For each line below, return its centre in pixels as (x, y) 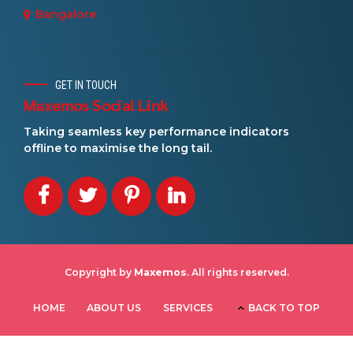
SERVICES (188, 308)
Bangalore (66, 15)
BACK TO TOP (284, 308)
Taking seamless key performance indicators (156, 132)
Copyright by (99, 272)
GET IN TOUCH (86, 85)
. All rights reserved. (238, 272)
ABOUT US (114, 308)
